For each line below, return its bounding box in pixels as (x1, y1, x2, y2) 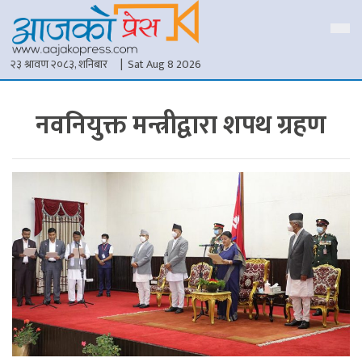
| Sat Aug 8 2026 (120, 55, 201, 74)
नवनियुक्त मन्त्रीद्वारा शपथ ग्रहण (36, 104, 326, 148)
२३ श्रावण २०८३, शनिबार (11, 55, 107, 74)
